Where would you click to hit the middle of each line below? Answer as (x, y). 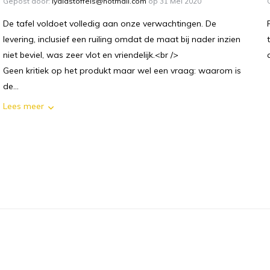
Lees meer (24, 106)
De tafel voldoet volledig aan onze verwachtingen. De (110, 24)
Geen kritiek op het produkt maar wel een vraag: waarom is (122, 71)
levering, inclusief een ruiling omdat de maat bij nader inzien (122, 39)
